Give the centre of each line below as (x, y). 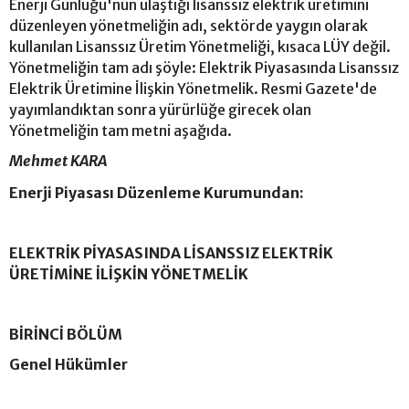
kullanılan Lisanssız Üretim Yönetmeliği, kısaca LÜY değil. (200, 46)
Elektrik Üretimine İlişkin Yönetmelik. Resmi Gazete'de (193, 88)
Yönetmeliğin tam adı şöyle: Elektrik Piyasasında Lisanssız (204, 67)
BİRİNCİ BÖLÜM (66, 334)
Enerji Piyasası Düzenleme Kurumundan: (157, 192)
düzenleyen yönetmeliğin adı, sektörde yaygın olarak (189, 25)
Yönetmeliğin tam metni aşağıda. (121, 130)
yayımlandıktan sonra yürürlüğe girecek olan (160, 109)
